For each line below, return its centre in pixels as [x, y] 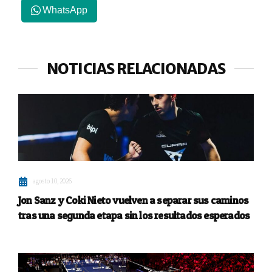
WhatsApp [65, 10]
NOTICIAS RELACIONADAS [136, 69]
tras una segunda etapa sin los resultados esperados [134, 216]
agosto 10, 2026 [52, 181]
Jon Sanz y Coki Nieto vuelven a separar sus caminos [134, 200]
